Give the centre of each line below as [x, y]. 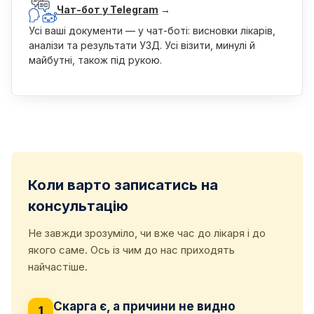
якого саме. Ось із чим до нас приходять [131, 250]
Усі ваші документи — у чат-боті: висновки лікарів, [152, 30]
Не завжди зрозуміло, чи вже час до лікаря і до [147, 233]
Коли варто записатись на [123, 185]
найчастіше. [58, 267]
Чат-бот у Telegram [108, 9]
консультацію [78, 206]
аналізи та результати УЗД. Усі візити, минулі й [142, 45]
